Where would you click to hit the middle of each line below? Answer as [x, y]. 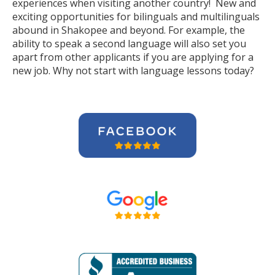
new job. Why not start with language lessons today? [133, 71]
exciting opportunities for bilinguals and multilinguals [136, 17]
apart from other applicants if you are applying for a [133, 57]
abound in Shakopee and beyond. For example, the [129, 30]
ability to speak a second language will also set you [129, 44]
